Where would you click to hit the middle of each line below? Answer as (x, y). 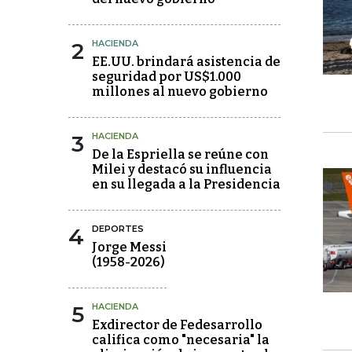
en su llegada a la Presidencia (186, 184)
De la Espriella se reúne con (180, 154)
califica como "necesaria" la (181, 340)
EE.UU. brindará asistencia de (186, 62)
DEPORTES (118, 229)
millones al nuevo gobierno (180, 92)
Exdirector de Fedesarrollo (177, 325)
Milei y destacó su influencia (182, 169)
